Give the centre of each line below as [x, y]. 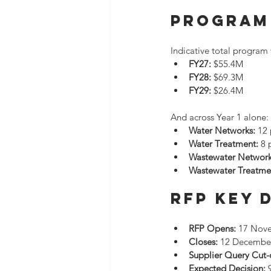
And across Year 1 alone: [220, 117]
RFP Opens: [212, 228]
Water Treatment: [224, 144]
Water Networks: [222, 130]
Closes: [203, 242]
